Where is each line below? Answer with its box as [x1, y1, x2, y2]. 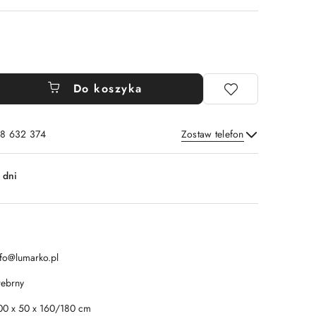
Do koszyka [73, 80, 142, 97]
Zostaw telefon [181, 127, 244, 141]
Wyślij [206, 145, 243, 161]
